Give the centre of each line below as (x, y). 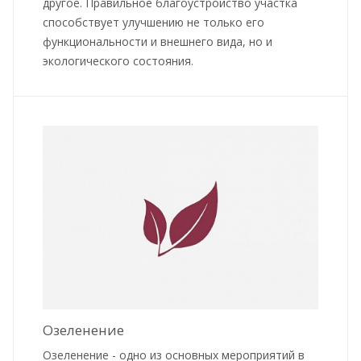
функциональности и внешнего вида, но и (158, 42)
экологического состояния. (118, 61)
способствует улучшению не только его (154, 23)
